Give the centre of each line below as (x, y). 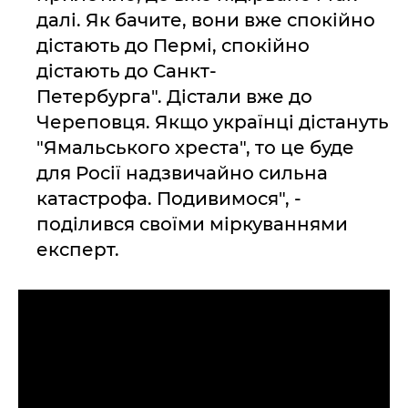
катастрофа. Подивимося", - (169, 199)
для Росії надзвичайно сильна (182, 173)
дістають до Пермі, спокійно (173, 46)
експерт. (78, 250)
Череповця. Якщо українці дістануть (213, 122)
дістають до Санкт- (127, 71)
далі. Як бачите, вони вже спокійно (206, 20)
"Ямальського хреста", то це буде (195, 148)
